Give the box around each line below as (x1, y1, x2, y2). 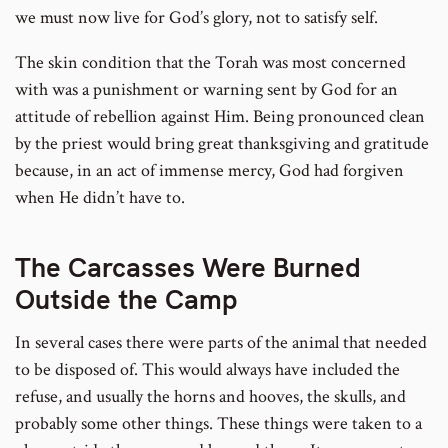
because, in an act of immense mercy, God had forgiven (15, 159, 404, 183)
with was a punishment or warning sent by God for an (15, 78, 398, 102)
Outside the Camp (15, 281, 238, 317)
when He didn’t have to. (15, 186, 185, 210)
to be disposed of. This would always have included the (15, 358, 400, 382)
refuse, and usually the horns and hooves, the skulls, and (15, 385, 406, 409)
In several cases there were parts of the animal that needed (15, 331, 427, 355)
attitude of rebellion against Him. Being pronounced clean (15, 105, 425, 129)
